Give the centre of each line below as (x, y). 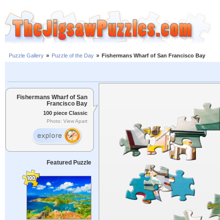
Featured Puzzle (69, 163)
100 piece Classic (65, 113)
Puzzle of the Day (73, 56)
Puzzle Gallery (26, 56)
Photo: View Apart (67, 121)
